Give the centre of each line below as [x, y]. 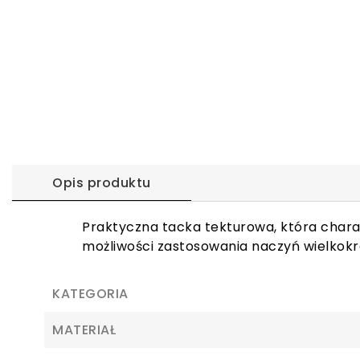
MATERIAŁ [84, 330]
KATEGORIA [90, 294]
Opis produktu [102, 183]
